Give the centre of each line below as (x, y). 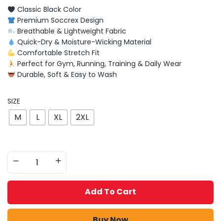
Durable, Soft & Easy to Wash (66, 75)
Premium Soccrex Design (59, 20)
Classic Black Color (48, 10)
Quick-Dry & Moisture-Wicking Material (83, 42)
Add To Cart (110, 192)
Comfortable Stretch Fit (57, 53)
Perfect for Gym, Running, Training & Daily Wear (98, 64)
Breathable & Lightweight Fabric (71, 31)
